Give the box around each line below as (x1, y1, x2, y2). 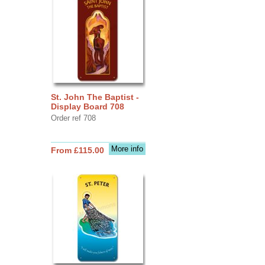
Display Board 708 (50, 101, 124, 111)
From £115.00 (50, 145, 104, 155)
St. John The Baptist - (50, 92, 139, 102)
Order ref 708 (50, 113, 96, 122)
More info (111, 144, 143, 153)
